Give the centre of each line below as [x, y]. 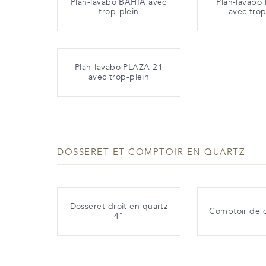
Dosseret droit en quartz [119, 206]
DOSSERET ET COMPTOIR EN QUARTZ [151, 152]
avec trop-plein [119, 77]
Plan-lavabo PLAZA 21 [119, 67]
